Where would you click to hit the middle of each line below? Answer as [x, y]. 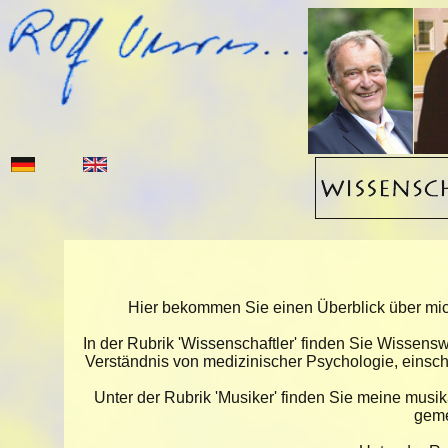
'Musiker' [246, 397]
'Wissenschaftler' [237, 343]
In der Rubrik [130, 343]
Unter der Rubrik [154, 397]
